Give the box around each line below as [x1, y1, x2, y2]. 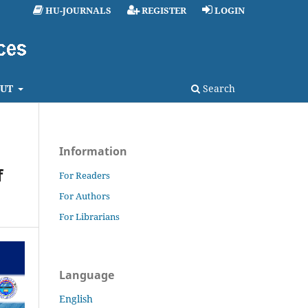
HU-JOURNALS [45, 3, 112, 16]
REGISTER [142, 3, 187, 16]
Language [59, 267, 114, 283]
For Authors [59, 189, 110, 202]
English [59, 291, 93, 305]
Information [59, 143, 127, 159]
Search [200, 81, 235, 95]
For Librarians [59, 210, 120, 223]
